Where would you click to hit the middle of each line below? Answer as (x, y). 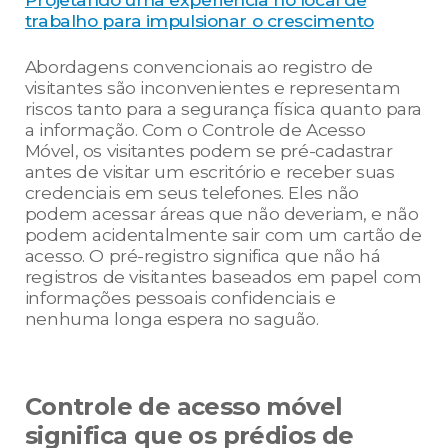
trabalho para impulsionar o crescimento (199, 21)
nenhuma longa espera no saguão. (171, 319)
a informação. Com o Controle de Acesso (195, 130)
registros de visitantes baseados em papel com (223, 277)
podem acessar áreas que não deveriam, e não (221, 214)
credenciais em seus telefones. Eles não (191, 193)
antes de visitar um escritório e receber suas (209, 172)
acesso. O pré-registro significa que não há (202, 256)
